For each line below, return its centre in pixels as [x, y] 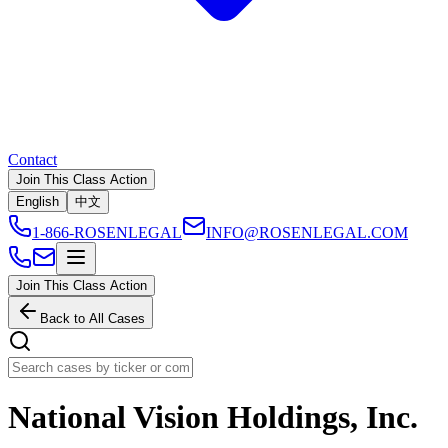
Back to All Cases [92, 318]
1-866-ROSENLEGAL [107, 232]
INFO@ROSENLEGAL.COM [307, 232]
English [37, 201]
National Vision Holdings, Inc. [213, 417]
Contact [32, 159]
